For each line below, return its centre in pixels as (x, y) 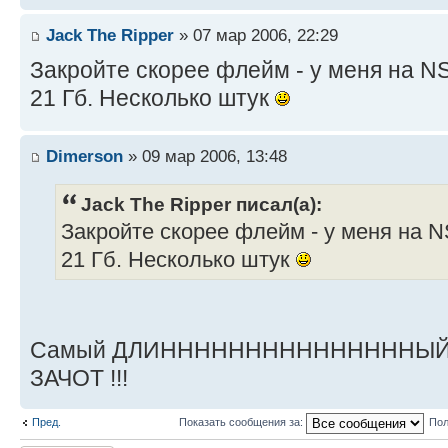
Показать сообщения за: (242, 422)
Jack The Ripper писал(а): (201, 203)
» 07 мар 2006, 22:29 (256, 35)
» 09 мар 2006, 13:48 (205, 156)
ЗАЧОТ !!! (79, 377)
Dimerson (84, 156)
